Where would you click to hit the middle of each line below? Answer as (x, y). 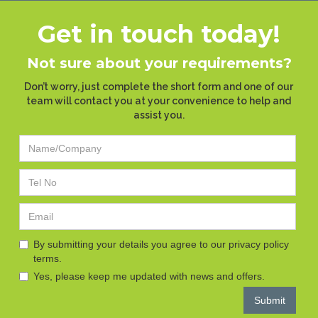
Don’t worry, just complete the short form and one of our (159, 86)
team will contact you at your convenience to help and (159, 100)
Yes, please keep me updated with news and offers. (149, 276)
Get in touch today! (159, 34)
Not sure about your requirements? (159, 63)
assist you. (159, 115)
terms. (48, 258)
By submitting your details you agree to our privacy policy (161, 244)
